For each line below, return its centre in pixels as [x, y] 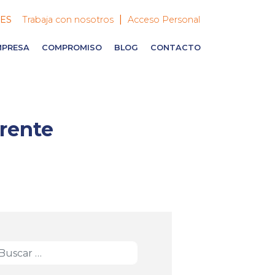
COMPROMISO [72, 48]
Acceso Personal [164, 20]
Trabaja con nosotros [68, 20]
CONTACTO [176, 48]
